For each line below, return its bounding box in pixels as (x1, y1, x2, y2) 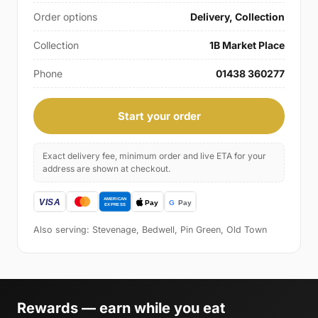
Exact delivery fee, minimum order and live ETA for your (43, 150, 266, 161)
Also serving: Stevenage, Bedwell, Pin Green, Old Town (33, 224, 267, 235)
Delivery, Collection (190, 10, 285, 23)
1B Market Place (209, 38, 285, 51)
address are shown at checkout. (43, 163, 170, 174)
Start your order (117, 109, 201, 123)
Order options (33, 10, 97, 23)
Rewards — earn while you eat (17, 299, 225, 317)
